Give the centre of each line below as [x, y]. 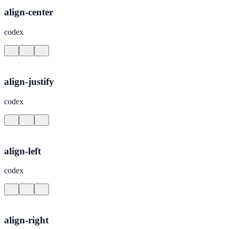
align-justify [29, 81]
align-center [29, 12]
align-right [26, 220]
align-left [22, 151]
